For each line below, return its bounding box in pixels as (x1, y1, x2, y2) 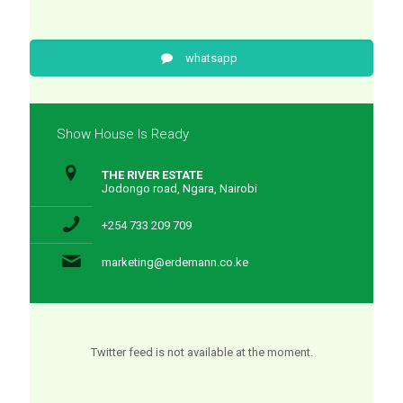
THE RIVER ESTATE (102, 168, 202, 182)
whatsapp (185, 51, 238, 65)
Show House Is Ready (57, 126, 189, 142)
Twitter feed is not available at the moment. (90, 345, 313, 359)
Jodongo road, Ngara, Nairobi (102, 182, 257, 195)
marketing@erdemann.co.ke (102, 255, 248, 269)
